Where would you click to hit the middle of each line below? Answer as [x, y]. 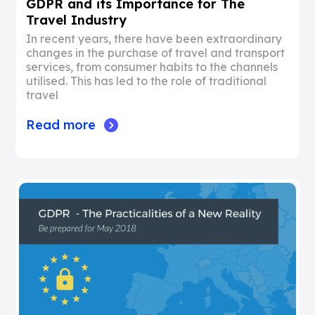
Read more [61, 125]
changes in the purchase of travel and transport [156, 53]
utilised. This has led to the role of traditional [147, 81]
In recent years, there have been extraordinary [154, 39]
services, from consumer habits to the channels [152, 67]
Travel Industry [77, 20]
